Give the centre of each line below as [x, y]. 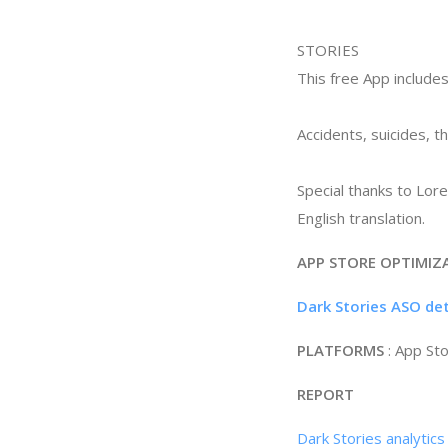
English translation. [361, 218]
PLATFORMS [340, 350]
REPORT [325, 394]
